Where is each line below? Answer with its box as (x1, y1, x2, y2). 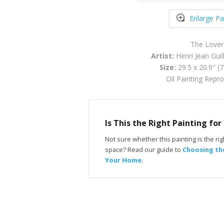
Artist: (151, 50, 174, 60)
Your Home (105, 155, 141, 164)
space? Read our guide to (105, 144, 182, 154)
